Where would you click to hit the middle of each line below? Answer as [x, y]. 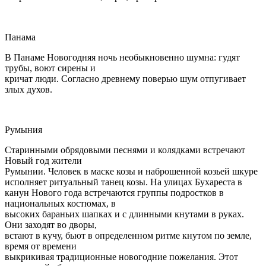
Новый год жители [43, 160]
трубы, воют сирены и [50, 68]
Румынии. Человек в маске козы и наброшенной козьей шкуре [131, 171]
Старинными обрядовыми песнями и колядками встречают [125, 150]
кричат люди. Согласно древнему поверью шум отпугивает [125, 78]
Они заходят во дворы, [51, 224]
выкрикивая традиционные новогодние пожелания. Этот [121, 256]
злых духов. [28, 89]
